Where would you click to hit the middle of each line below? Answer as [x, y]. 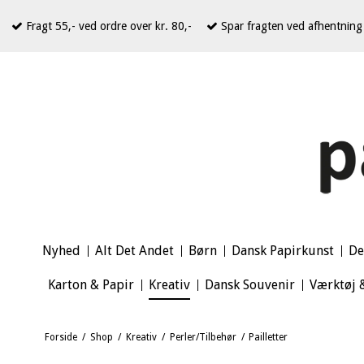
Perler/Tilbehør [203, 337]
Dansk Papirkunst [283, 251]
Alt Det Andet [134, 251]
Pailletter [269, 337]
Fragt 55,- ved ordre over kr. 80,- [107, 26]
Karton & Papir [91, 285]
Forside [61, 337]
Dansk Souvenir [250, 285]
